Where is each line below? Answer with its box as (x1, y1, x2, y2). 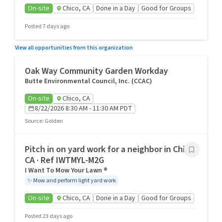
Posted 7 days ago (25, 22, 69, 31)
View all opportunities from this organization (15, 44, 133, 52)
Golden (45, 117, 63, 125)
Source (25, 117, 42, 125)
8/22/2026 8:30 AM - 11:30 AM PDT (35, 104, 132, 113)
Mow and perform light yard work (33, 176, 116, 185)
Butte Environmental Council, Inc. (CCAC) (25, 76, 152, 86)
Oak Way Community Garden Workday (25, 65, 168, 77)
